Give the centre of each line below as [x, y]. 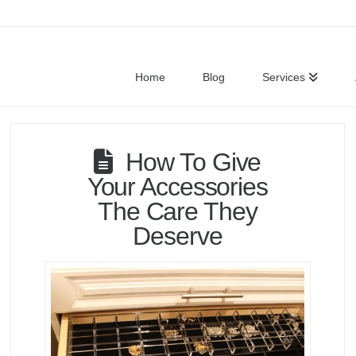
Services [283, 77]
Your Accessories [177, 186]
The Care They [177, 211]
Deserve [178, 236]
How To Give [193, 162]
